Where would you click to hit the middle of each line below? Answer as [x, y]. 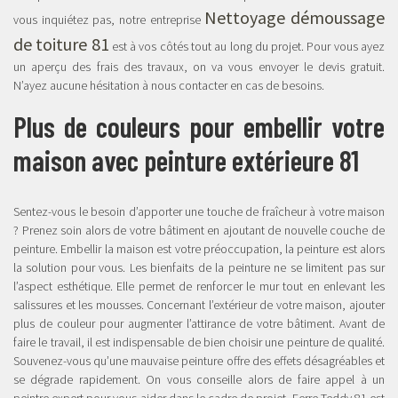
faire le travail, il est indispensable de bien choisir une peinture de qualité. [199, 342]
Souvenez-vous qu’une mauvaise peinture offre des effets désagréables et [199, 361]
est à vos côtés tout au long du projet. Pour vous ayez [247, 46]
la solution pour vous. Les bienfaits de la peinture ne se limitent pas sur [199, 267]
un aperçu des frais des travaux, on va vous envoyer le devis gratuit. [199, 67]
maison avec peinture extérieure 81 [186, 160]
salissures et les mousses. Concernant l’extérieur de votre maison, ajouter [199, 305]
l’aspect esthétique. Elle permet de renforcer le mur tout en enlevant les [199, 286]
